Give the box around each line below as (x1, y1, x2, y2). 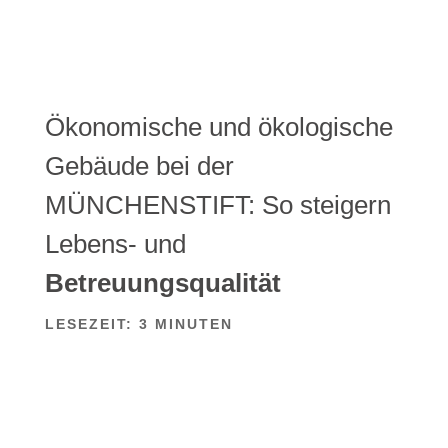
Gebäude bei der (44, 150, 234, 181)
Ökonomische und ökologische (44, 111, 393, 142)
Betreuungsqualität (44, 267, 281, 298)
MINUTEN (154, 315, 233, 332)
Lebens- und (44, 228, 186, 259)
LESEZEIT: (44, 315, 133, 332)
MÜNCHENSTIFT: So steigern (44, 189, 391, 220)
